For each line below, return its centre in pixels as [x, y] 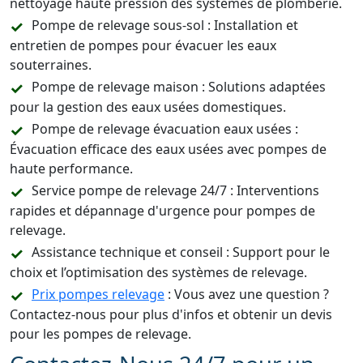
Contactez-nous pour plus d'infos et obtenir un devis [171, 314]
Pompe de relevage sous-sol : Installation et [165, 25]
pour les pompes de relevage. [100, 334]
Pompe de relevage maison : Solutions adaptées [179, 87]
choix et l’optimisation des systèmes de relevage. [158, 272]
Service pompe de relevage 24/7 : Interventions [175, 190]
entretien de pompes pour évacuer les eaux [143, 45]
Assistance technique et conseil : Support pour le [181, 252]
